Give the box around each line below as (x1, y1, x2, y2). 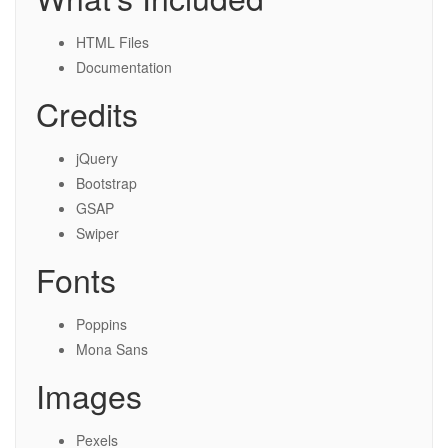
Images (36, 372, 142, 418)
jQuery (76, 148, 118, 168)
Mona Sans (76, 339, 148, 359)
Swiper (76, 223, 119, 243)
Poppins (76, 314, 127, 334)
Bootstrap (76, 173, 137, 193)
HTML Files (76, 32, 149, 52)
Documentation (76, 57, 172, 77)
